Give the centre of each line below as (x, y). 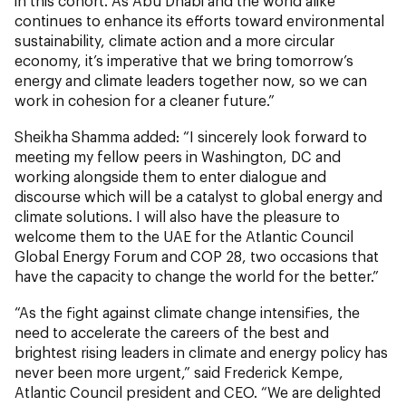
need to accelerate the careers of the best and (172, 332)
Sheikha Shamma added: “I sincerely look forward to (191, 136)
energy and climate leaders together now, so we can (191, 80)
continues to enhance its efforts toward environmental (199, 20)
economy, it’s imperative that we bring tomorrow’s (184, 60)
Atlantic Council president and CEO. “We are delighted (198, 391)
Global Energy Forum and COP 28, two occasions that (197, 256)
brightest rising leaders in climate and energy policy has (201, 352)
